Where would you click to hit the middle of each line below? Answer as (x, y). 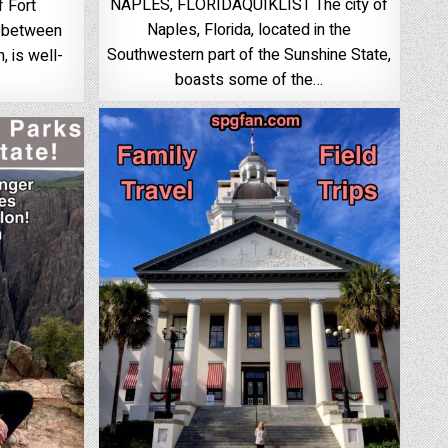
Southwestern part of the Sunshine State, (249, 55)
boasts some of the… (249, 80)
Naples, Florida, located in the (249, 30)
